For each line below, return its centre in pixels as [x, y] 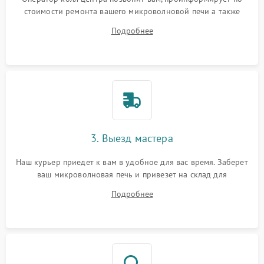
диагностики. [132, 187]
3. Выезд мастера [132, 138]
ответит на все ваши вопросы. [132, 24]
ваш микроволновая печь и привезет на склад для [132, 175]
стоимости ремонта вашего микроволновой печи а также [132, 11]
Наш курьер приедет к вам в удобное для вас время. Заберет [132, 162]
